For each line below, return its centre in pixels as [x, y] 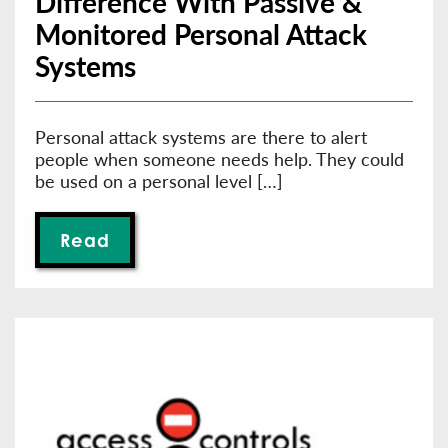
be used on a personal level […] [159, 181]
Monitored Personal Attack [201, 34]
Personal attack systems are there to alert [201, 137]
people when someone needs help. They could [219, 159]
